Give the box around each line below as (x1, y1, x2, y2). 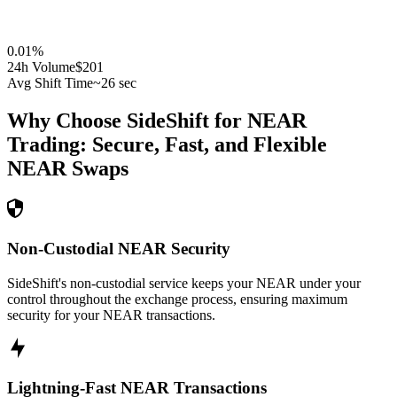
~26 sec (93, 75, 136, 91)
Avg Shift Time (7, 75, 93, 91)
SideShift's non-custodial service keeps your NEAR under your (7, 275, 361, 291)
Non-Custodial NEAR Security (7, 238, 230, 258)
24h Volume (7, 59, 75, 75)
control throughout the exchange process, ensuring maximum (7, 291, 347, 307)
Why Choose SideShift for (7, 109, 247, 133)
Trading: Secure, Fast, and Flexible (7, 133, 327, 157)
